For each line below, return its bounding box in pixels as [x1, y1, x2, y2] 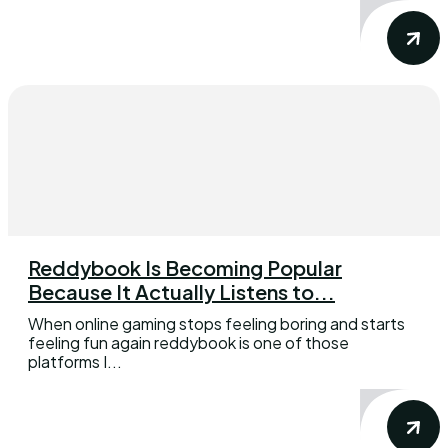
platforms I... [28, 350, 122, 372]
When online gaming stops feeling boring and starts [28, 312, 405, 334]
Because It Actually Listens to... [28, 278, 335, 304]
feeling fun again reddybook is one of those [28, 331, 349, 353]
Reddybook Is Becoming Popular [28, 254, 342, 280]
